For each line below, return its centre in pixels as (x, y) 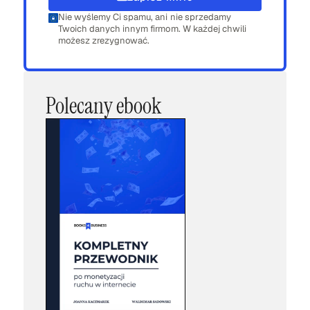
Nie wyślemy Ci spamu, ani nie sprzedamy (145, 17)
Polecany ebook (103, 106)
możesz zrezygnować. (104, 40)
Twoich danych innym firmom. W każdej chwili (152, 28)
